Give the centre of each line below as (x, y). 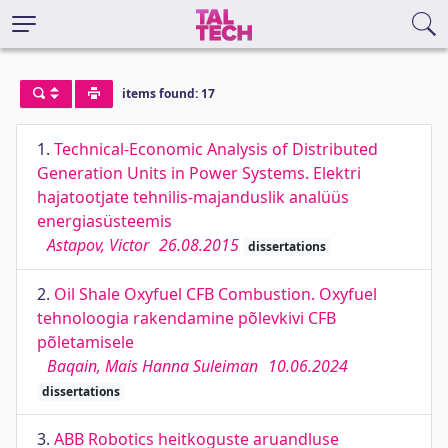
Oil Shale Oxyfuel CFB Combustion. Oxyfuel (215, 294)
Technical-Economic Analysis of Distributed (216, 149)
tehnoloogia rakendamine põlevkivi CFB (186, 318)
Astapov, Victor (98, 245)
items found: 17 (168, 94)
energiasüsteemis (104, 221)
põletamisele (85, 342)
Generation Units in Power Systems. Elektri (199, 173)
